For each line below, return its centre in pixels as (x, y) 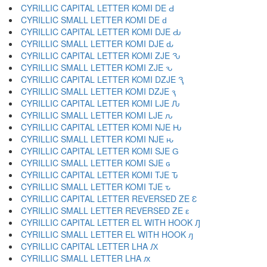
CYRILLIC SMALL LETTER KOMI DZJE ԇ (98, 91)
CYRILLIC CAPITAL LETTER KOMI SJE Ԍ (100, 151)
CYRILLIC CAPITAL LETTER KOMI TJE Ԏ (99, 175)
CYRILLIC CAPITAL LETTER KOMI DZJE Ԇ (102, 79)
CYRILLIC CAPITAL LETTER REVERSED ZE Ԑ (109, 198)
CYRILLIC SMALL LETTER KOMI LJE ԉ (97, 115)
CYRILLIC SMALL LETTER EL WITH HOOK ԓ (107, 234)
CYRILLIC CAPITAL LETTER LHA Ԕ (89, 246)
